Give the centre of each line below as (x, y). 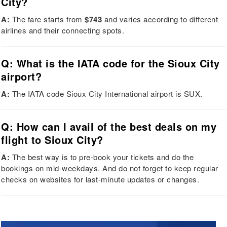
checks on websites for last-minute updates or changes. (100, 179)
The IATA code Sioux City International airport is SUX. (106, 94)
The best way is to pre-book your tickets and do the (102, 157)
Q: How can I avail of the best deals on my (109, 127)
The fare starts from (47, 19)
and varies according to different (160, 19)
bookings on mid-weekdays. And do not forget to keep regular (110, 168)
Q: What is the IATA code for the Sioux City (110, 63)
